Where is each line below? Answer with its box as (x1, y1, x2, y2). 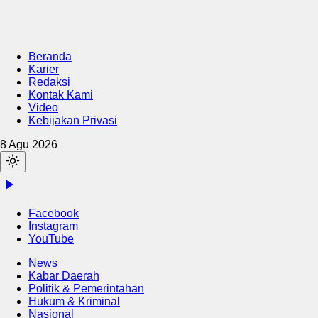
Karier (28, 63, 59, 75)
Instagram (28, 220, 78, 232)
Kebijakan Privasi (28, 114, 117, 126)
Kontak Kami (28, 89, 93, 101)
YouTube (28, 233, 74, 245)
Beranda (28, 50, 72, 62)
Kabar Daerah (28, 270, 99, 282)
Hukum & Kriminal (28, 295, 120, 307)
